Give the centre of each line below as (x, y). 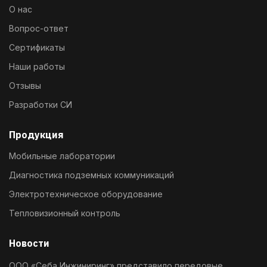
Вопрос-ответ (39, 28)
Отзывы (25, 86)
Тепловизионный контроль (65, 213)
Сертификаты (37, 47)
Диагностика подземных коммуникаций (91, 175)
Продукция (36, 135)
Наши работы (37, 66)
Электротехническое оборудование (86, 194)
